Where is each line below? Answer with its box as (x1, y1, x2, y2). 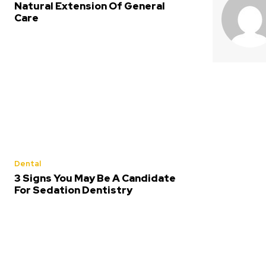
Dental (14, 158, 41, 169)
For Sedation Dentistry (14, 183, 132, 197)
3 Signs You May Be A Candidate (14, 171, 176, 185)
